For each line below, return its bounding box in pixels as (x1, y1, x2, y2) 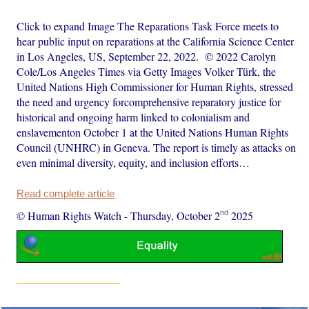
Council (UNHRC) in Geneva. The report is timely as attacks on (17, 139, 297, 154)
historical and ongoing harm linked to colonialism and (17, 109, 250, 124)
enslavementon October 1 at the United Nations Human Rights (17, 124, 289, 139)
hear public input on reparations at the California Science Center (17, 33, 295, 48)
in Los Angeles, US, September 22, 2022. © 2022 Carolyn (17, 48, 277, 63)
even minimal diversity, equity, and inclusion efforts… (17, 154, 250, 170)
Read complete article (17, 188, 115, 199)
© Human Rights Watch (17, 208, 122, 223)
